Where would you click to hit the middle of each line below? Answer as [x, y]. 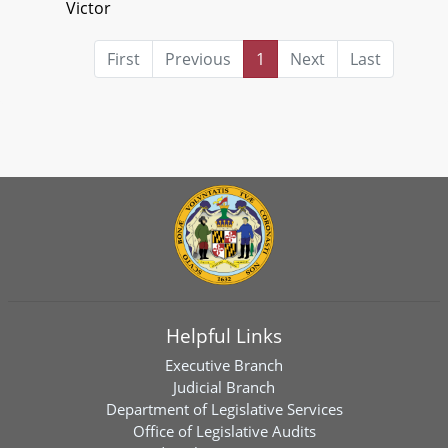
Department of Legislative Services [224, 409]
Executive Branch [224, 365]
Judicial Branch [224, 387]
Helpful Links [224, 335]
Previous [198, 58]
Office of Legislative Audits [224, 431]
